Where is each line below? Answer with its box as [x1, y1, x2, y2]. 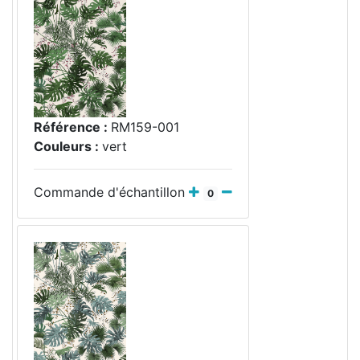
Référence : [34, 119, 111, 135]
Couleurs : [34, 138, 102, 154]
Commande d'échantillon [34, 184, 189, 200]
